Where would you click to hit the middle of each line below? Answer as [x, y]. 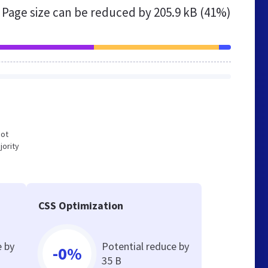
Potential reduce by [146, 246]
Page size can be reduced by [78, 12]
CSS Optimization [81, 205]
